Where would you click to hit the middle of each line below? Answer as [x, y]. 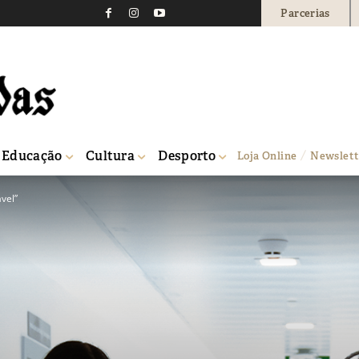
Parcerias [305, 13]
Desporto [187, 155]
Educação [32, 155]
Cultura [110, 155]
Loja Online [267, 155]
